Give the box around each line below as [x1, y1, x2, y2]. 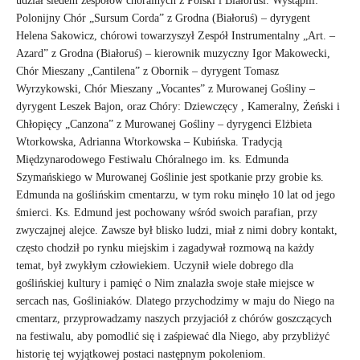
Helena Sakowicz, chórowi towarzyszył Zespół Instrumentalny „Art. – [16, 29, 335, 42]
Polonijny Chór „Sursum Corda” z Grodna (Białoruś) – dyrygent [16, 11, 310, 24]
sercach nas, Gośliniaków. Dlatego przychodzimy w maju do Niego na [16, 294, 334, 307]
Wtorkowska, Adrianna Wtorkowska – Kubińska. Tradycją [16, 135, 282, 148]
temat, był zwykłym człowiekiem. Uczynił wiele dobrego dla [16, 259, 293, 272]
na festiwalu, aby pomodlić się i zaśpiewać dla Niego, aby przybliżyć [16, 329, 329, 342]
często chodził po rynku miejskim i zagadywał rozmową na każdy [16, 241, 314, 254]
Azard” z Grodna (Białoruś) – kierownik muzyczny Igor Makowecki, [16, 47, 330, 59]
